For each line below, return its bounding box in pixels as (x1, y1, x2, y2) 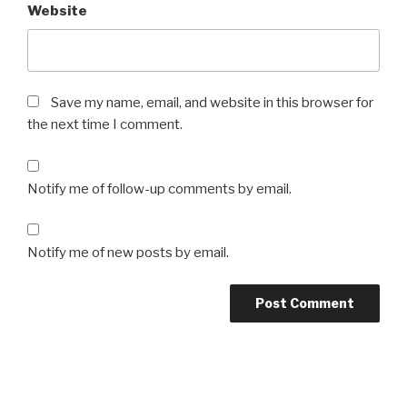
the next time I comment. (27, 116, 183, 134)
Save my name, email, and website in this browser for (51, 94, 373, 112)
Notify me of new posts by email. (27, 244, 229, 262)
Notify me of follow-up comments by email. (27, 180, 292, 197)
